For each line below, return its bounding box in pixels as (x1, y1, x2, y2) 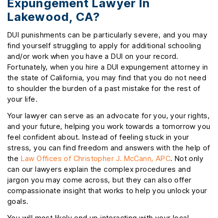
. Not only (170, 154, 204, 163)
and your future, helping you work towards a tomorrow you (7, 122, 211, 131)
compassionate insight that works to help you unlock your (7, 186, 207, 196)
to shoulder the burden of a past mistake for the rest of (7, 84, 200, 93)
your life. (7, 94, 38, 104)
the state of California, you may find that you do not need (7, 73, 207, 83)
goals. (7, 197, 29, 206)
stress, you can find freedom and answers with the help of (7, 143, 210, 153)
